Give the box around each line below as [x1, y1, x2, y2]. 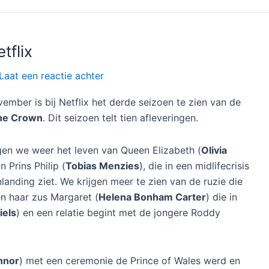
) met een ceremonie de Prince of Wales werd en [19, 254, 240, 267]
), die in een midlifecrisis [139, 159, 249, 172]
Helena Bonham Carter [98, 190, 206, 203]
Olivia [201, 144, 227, 156]
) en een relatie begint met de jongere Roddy [16, 206, 220, 219]
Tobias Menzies [65, 159, 139, 172]
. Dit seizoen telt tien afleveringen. [43, 111, 198, 124]
